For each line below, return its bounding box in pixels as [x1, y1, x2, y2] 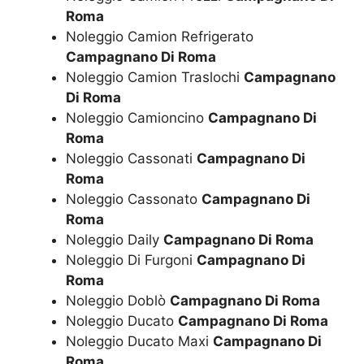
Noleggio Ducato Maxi [66, 333, 213, 350]
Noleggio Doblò [66, 292, 170, 310]
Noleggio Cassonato [66, 191, 201, 208]
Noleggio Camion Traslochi [66, 69, 244, 86]
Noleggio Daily [66, 232, 163, 249]
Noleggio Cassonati [66, 150, 197, 167]
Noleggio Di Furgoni [66, 252, 197, 269]
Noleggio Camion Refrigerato [66, 28, 253, 45]
